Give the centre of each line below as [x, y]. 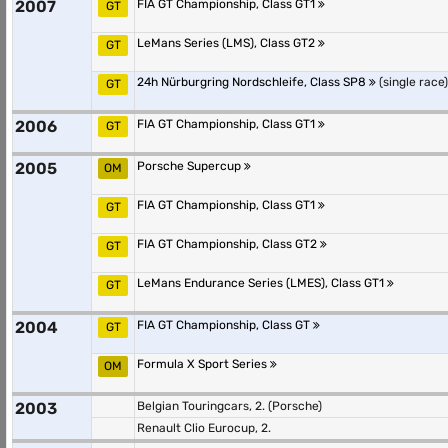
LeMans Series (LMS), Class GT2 [227, 43]
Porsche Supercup [190, 166]
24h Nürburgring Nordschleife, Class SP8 [253, 82]
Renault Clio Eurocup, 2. [204, 428]
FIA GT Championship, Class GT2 [228, 244]
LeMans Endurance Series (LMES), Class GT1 [262, 283]
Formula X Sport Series [203, 364]
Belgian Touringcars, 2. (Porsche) [229, 406]
